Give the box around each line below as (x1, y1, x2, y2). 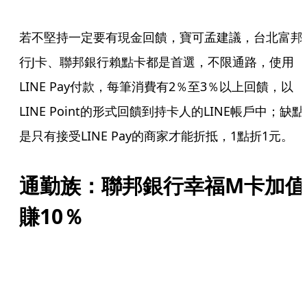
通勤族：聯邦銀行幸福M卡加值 (19, 171, 306, 199)
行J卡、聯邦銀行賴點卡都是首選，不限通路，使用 (19, 53, 294, 70)
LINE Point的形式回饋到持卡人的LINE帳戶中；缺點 (19, 103, 304, 119)
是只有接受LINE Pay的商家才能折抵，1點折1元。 (19, 127, 293, 144)
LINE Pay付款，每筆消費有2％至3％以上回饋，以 (19, 78, 293, 95)
